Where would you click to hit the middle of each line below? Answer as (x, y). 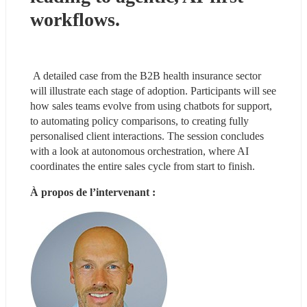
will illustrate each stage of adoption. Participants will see (153, 90)
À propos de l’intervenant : (93, 192)
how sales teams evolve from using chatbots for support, (151, 106)
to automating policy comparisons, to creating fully (139, 121)
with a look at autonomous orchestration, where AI (139, 151)
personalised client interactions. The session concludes (147, 136)
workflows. (77, 19)
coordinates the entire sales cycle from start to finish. (144, 166)
